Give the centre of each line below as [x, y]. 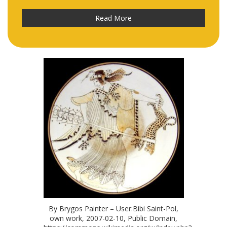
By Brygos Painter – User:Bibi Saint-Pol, [113, 208]
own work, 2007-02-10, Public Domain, [113, 218]
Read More [113, 18]
